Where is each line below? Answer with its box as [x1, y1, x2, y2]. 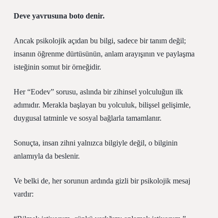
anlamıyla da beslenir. [14, 152, 80, 160]
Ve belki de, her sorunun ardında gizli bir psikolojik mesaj [14, 177, 190, 185]
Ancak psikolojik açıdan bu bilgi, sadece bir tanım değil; [14, 36, 186, 45]
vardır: [14, 190, 34, 198]
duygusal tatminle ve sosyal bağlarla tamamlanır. [14, 114, 162, 122]
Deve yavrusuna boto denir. [14, 12, 105, 20]
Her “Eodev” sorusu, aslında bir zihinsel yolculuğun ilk [14, 88, 183, 96]
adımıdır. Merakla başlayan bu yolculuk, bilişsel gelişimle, [14, 101, 191, 109]
